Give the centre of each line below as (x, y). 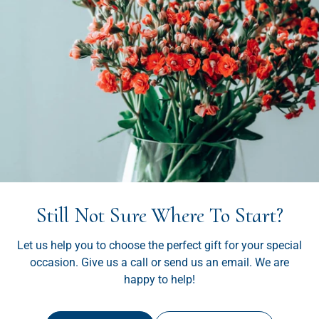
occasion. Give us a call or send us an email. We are (159, 262)
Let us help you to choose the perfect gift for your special (159, 245)
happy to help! (159, 279)
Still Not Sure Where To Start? (159, 215)
